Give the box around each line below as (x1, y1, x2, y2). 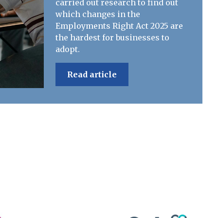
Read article (67, 70, 117, 79)
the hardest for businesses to (55, 33, 169, 42)
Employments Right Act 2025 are (55, 21, 183, 31)
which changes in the (55, 9, 140, 19)
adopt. (55, 44, 80, 54)
